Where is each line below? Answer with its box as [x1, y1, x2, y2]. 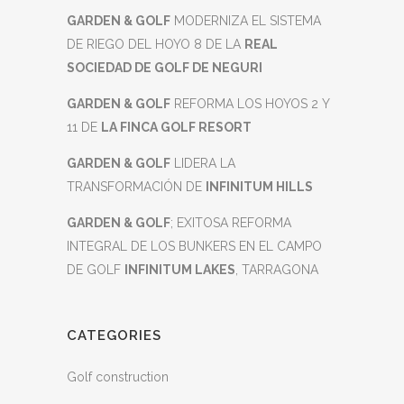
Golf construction [67, 370, 169, 384]
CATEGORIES [67, 327, 161, 344]
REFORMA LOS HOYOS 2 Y [170, 96, 329, 111]
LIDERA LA [170, 156, 235, 170]
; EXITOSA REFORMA [170, 216, 291, 230]
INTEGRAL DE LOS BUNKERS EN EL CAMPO [67, 239, 322, 253]
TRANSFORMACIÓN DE [67, 179, 206, 194]
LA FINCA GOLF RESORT [101, 120, 252, 134]
